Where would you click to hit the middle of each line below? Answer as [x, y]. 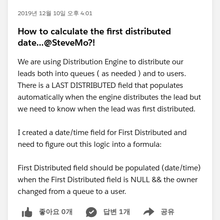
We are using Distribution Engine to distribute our [100, 62]
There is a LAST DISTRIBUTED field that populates [100, 85]
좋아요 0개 [56, 212]
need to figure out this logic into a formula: [90, 144]
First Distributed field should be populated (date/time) [109, 168]
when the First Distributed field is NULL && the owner [108, 179]
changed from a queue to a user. [72, 191]
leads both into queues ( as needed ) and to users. [103, 73]
